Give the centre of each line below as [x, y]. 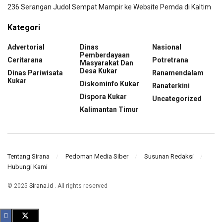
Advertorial [26, 47]
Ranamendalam [178, 73]
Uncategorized [177, 99]
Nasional [167, 47]
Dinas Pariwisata [35, 73]
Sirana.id [41, 186]
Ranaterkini [171, 86]
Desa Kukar [99, 71]
